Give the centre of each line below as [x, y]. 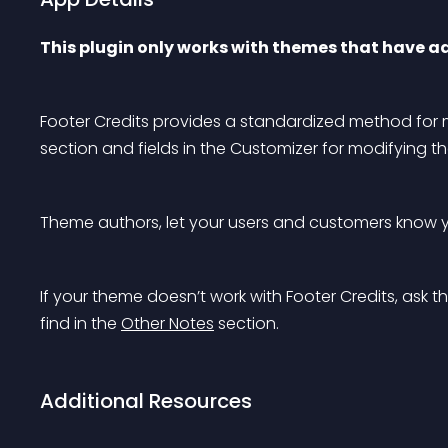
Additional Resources [146, 401]
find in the [80, 323]
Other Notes [167, 323]
